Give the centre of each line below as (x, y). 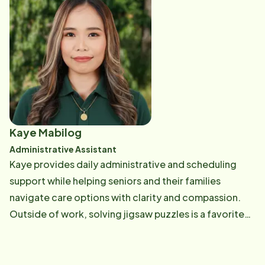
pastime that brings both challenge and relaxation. (123, 230)
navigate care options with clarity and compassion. (125, 197)
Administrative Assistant (63, 149)
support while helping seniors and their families (115, 181)
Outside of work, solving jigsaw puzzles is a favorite (127, 214)
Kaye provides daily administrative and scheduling (123, 164)
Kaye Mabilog (46, 132)
